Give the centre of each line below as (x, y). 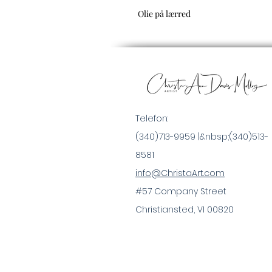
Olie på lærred (164, 14)
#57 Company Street (181, 192)
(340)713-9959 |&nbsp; (182, 137)
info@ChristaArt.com (180, 173)
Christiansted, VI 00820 (185, 210)
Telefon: (152, 119)
